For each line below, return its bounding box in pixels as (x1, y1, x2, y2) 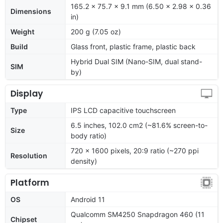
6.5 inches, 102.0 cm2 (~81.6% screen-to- (71, 120, 208, 129)
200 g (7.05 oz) (71, 27, 121, 36)
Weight (10, 27, 34, 36)
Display (10, 87, 43, 100)
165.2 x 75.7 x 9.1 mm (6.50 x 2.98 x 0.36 (71, 1, 211, 10)
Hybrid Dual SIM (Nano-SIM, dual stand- (71, 57, 202, 66)
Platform (10, 176, 49, 189)
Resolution (10, 151, 47, 160)
